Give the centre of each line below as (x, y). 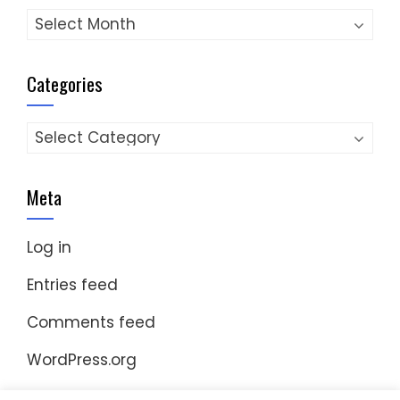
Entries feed (72, 284)
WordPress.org (82, 359)
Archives (58, 19)
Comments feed (91, 322)
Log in (49, 247)
